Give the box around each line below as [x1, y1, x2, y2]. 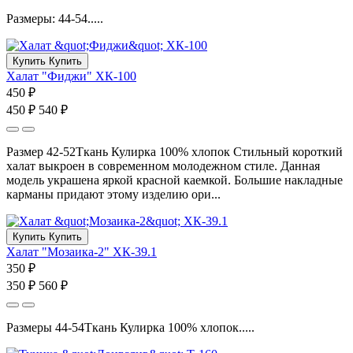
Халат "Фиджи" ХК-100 [6, 69, 136, 83]
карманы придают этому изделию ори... [6, 187, 221, 201]
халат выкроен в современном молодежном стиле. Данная [6, 158, 320, 173]
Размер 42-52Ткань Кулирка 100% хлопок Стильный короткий [6, 144, 343, 158]
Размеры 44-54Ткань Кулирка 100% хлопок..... [6, 320, 255, 334]
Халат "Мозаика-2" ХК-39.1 [6, 244, 157, 258]
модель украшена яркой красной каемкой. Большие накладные [6, 173, 343, 187]
